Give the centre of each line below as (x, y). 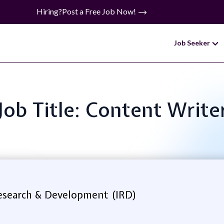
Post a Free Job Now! (99, 11)
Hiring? (49, 11)
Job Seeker (193, 43)
